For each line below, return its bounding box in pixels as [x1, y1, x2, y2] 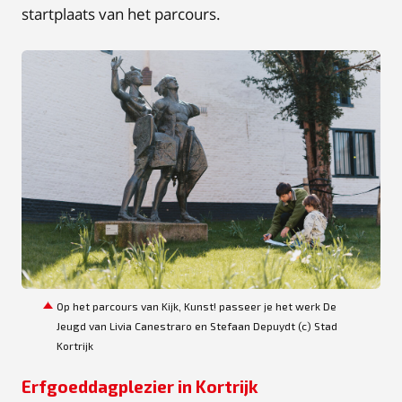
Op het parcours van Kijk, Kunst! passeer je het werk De [57, 300, 336, 313]
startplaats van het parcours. [22, 3, 221, 24]
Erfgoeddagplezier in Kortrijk [22, 376, 258, 398]
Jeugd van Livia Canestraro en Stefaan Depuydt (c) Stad [57, 319, 337, 333]
